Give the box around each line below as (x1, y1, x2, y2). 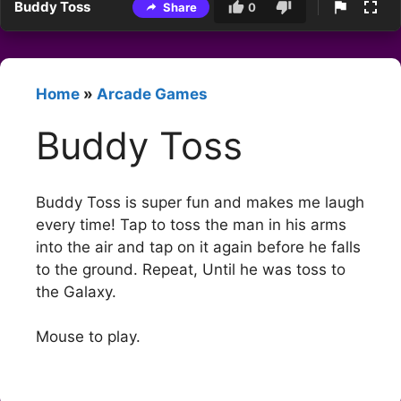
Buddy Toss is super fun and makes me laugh (36, 192, 364, 211)
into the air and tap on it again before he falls (36, 237, 361, 256)
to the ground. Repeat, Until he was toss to (36, 260, 346, 278)
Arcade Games (97, 85, 208, 104)
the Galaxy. (36, 282, 116, 301)
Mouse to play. (36, 328, 141, 346)
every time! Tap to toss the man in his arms (36, 215, 346, 234)
